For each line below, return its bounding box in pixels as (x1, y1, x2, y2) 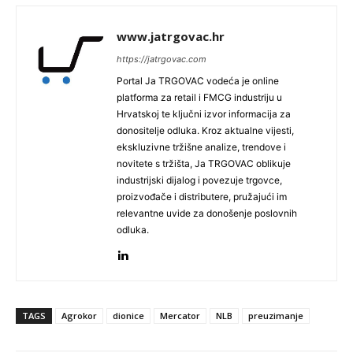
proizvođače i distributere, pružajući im (117, 191, 287, 203)
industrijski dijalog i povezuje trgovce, (117, 174, 282, 187)
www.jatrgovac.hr (117, 28, 225, 45)
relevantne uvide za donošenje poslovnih (117, 207, 297, 220)
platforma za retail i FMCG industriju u (117, 91, 282, 104)
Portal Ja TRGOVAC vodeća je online (117, 75, 279, 87)
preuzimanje (248, 310, 303, 322)
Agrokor (61, 310, 97, 322)
